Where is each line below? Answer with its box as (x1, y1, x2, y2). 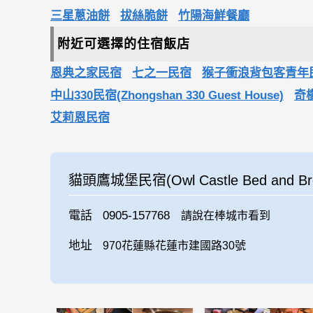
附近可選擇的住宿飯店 (57, 37, 190, 52)
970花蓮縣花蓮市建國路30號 (103, 239, 247, 252)
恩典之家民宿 (50, 66, 122, 80)
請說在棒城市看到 (180, 209, 270, 221)
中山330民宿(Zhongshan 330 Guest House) (50, 89, 284, 103)
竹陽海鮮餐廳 (178, 9, 249, 23)
